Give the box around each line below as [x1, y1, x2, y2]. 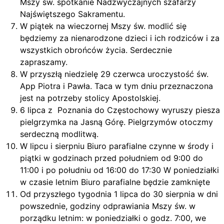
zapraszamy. [20, 57, 67, 67]
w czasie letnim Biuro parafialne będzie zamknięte [20, 177, 210, 187]
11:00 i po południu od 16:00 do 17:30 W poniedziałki [20, 165, 219, 175]
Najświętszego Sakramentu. [20, 9, 127, 19]
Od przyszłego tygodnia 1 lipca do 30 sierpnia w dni [20, 189, 218, 199]
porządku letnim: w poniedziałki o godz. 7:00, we [20, 213, 206, 223]
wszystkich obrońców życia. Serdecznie [20, 45, 172, 55]
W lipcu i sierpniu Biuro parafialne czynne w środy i [20, 141, 213, 151]
